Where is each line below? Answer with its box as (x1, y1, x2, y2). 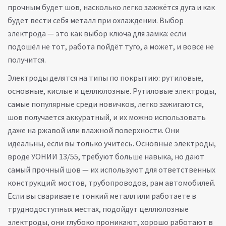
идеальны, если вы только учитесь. (8, 138, 136, 148)
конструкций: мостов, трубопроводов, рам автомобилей (8, 178, 214, 188)
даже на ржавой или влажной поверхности (8, 125, 162, 135)
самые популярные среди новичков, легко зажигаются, (8, 99, 204, 109)
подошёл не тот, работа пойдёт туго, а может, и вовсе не (8, 41, 214, 51)
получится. (8, 54, 46, 65)
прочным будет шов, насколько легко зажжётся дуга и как (8, 2, 215, 12)
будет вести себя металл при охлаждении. (8, 15, 158, 25)
